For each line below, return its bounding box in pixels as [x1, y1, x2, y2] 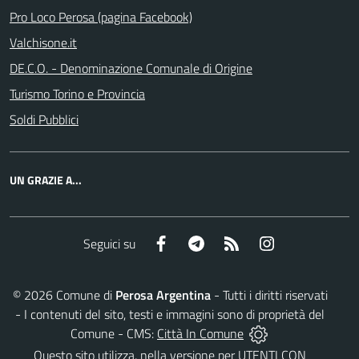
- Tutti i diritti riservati [210, 284, 328, 305]
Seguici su [83, 233, 135, 253]
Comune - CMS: [71, 323, 157, 343]
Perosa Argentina [115, 284, 211, 305]
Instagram [275, 232, 330, 252]
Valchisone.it [10, 33, 77, 52]
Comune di [52, 284, 115, 305]
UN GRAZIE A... [10, 171, 82, 188]
